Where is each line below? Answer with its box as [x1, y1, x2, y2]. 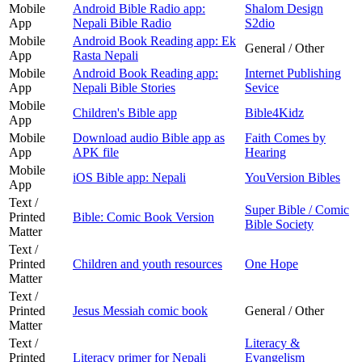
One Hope [245, 256, 298, 271]
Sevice [245, 80, 279, 95]
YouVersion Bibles [245, 170, 340, 184]
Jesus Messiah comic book [73, 303, 208, 318]
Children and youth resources [73, 256, 222, 271]
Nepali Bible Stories [73, 80, 175, 95]
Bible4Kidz [245, 105, 304, 120]
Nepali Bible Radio [73, 15, 171, 30]
